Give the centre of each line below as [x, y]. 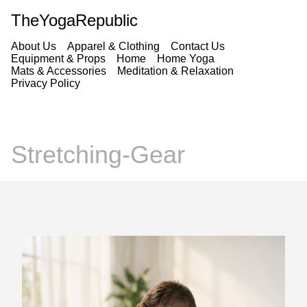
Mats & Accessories [59, 71]
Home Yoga [186, 59]
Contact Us [198, 46]
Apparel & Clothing [113, 46]
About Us [34, 46]
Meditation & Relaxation [175, 71]
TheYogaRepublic [74, 20]
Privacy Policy [46, 83]
